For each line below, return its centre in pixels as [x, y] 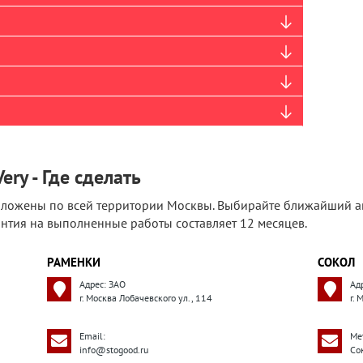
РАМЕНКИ [74, 262]
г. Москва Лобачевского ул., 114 [146, 298]
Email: [92, 336]
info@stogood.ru [114, 350]
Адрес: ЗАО [102, 284]
